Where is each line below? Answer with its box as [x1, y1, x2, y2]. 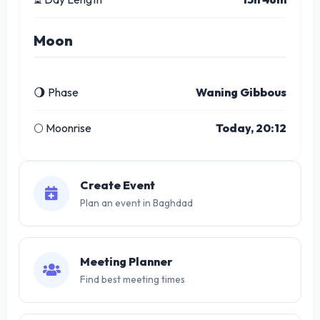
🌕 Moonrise [34, 121, 91, 136]
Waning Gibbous [196, 85, 286, 100]
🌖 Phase [34, 85, 79, 100]
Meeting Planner [80, 254, 172, 269]
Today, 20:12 [216, 121, 286, 136]
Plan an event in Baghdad [80, 196, 193, 210]
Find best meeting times [80, 273, 185, 286]
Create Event [80, 178, 155, 193]
